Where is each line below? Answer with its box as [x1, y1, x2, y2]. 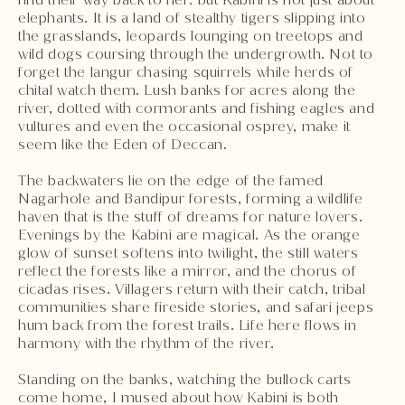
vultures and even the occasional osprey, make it [18, 116, 351, 136]
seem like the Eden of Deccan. [18, 134, 228, 154]
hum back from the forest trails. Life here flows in [18, 315, 357, 334]
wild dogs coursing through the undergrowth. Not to [18, 43, 374, 63]
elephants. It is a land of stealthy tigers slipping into [18, 7, 366, 27]
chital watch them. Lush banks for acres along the [18, 80, 356, 99]
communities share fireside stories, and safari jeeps [18, 297, 374, 316]
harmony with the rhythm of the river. [18, 333, 275, 353]
